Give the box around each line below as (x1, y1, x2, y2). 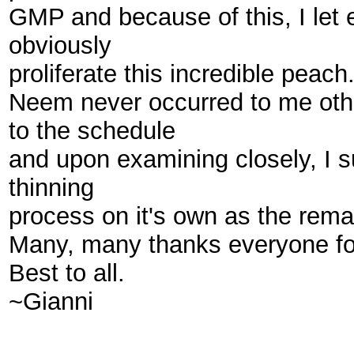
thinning (9, 173, 94, 201)
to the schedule (9, 116, 175, 145)
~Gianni (9, 287, 93, 315)
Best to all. (9, 258, 125, 287)
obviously (9, 31, 111, 59)
